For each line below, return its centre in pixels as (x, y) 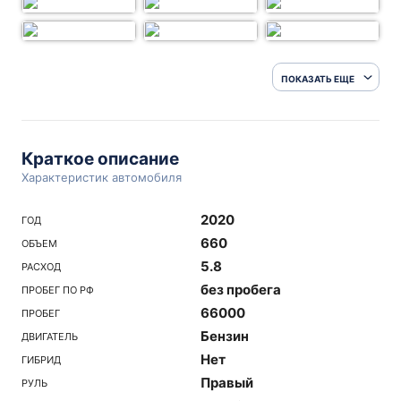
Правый (227, 383)
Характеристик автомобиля (102, 177)
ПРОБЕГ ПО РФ (58, 290)
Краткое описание (100, 159)
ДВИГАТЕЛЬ (50, 336)
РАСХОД (41, 266)
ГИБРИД (41, 359)
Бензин (225, 336)
